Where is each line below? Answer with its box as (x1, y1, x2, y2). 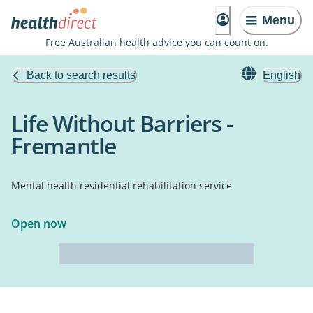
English (263, 69, 300, 81)
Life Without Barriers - (11, 108, 233, 138)
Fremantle (11, 131, 116, 161)
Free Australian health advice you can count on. (45, 36, 268, 49)
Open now (11, 216, 66, 231)
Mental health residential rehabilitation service (11, 179, 232, 192)
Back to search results (27, 69, 136, 81)
